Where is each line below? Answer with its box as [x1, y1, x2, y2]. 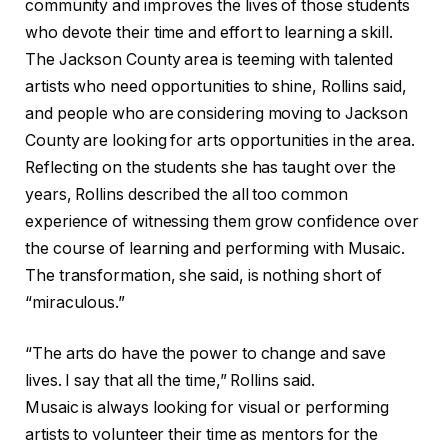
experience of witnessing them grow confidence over [25, 211, 420, 231]
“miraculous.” [25, 292, 125, 312]
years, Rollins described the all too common [25, 184, 348, 204]
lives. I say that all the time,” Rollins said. [25, 371, 316, 391]
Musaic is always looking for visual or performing [25, 398, 390, 418]
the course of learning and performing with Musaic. [25, 238, 406, 258]
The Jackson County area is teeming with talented [25, 49, 394, 69]
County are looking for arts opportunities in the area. [25, 130, 415, 150]
